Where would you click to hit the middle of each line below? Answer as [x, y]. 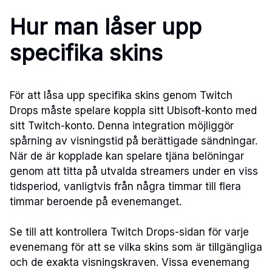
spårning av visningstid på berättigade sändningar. [134, 141]
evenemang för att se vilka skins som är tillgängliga [136, 247]
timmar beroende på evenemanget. [96, 201]
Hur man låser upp [106, 26]
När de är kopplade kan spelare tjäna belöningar [127, 156]
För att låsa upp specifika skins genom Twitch [121, 95]
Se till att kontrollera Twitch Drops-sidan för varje [129, 232]
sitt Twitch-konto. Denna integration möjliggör [122, 125]
